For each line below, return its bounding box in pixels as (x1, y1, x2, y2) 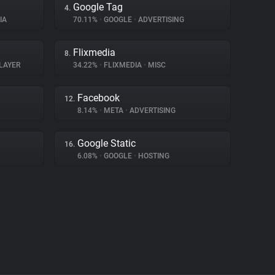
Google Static (77, 137, 136, 149)
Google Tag (73, 1, 123, 13)
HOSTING (136, 152, 169, 160)
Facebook (77, 92, 120, 104)
